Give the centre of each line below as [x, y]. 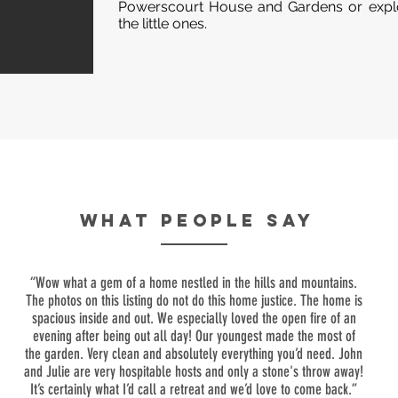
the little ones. [163, 24]
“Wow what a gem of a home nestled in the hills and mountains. [194, 283]
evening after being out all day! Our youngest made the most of [194, 336]
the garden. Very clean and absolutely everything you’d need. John [194, 354]
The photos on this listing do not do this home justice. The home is [194, 300]
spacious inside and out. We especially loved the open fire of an [194, 318]
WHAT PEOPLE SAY [197, 220]
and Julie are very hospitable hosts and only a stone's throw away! [194, 371]
